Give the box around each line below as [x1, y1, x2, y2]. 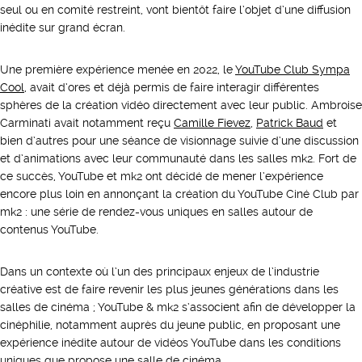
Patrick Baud [256, 116, 323, 129]
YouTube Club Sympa [235, 63, 350, 76]
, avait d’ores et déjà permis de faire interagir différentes [24, 81, 319, 94]
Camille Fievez [174, 116, 250, 129]
